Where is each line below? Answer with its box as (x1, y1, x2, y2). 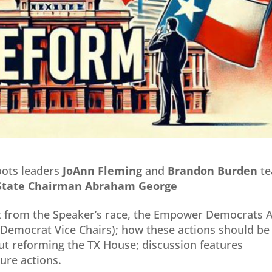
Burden (217, 163, 258, 178)
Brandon (168, 163, 218, 178)
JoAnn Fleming (63, 163, 143, 178)
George (138, 178, 178, 194)
